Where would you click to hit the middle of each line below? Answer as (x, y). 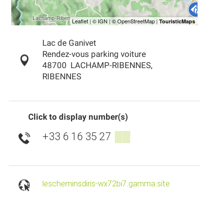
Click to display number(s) (78, 117)
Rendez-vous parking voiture (94, 54)
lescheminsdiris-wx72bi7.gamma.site (106, 184)
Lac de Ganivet (69, 43)
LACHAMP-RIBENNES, (111, 66)
